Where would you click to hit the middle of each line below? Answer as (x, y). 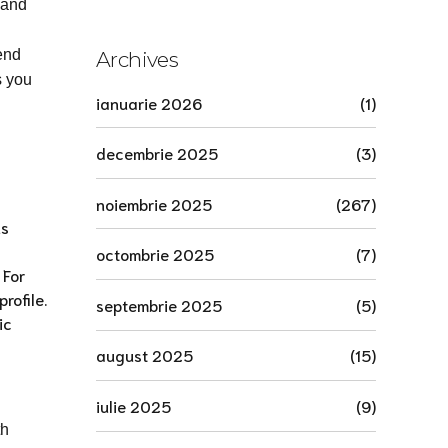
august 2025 (144, 355)
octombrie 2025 (155, 254)
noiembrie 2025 (154, 203)
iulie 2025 (133, 406)
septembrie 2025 (159, 304)
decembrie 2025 (157, 153)
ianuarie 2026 (149, 102)
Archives (137, 59)
